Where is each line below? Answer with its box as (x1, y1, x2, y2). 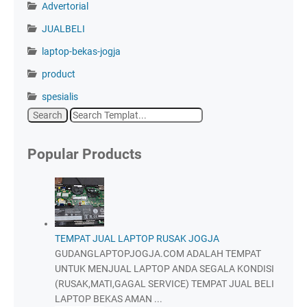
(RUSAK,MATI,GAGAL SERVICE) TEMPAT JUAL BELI (55, 278, 274, 290)
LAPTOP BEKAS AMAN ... (55, 293, 162, 305)
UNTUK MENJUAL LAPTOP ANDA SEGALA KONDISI (55, 263, 274, 275)
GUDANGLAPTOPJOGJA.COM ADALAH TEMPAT (55, 248, 261, 260)
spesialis (42, 91, 78, 102)
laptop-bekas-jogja (42, 46, 121, 57)
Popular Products (27, 146, 142, 162)
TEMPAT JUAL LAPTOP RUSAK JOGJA (55, 233, 219, 245)
